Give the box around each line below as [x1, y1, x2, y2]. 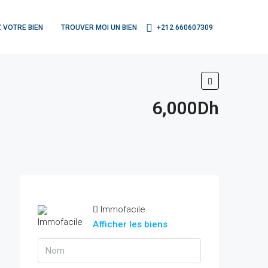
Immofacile [100, 204, 146, 215]
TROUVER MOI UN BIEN [61, 23, 137, 32]
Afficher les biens [93, 219, 168, 230]
